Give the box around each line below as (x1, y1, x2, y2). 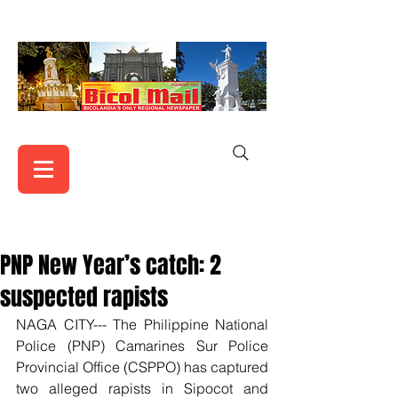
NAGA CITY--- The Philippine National (16, 315, 268, 333)
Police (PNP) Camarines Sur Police (16, 337, 268, 354)
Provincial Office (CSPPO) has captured (16, 358, 268, 376)
